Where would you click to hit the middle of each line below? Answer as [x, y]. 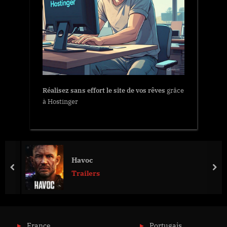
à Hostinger [60, 102]
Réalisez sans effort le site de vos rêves [104, 91]
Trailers [82, 174]
